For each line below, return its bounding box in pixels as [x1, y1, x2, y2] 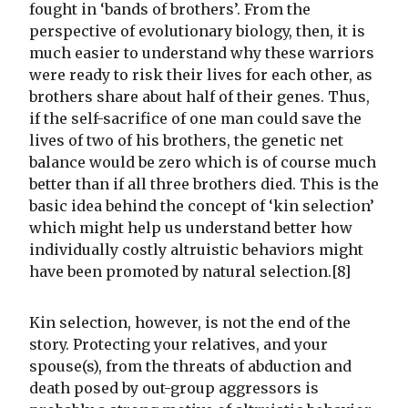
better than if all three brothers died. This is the [29, 175, 379, 194]
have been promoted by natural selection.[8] [29, 262, 351, 281]
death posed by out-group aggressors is [29, 379, 319, 398]
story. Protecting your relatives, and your [29, 335, 328, 354]
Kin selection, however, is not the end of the [29, 313, 351, 332]
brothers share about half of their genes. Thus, [29, 87, 370, 107]
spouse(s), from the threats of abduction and [29, 357, 352, 376]
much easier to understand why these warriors [29, 44, 374, 63]
